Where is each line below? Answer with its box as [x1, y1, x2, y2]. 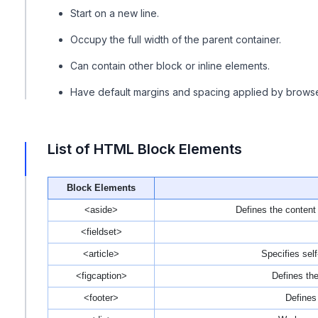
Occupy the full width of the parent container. [70, 33, 281, 46]
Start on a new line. [70, 7, 159, 20]
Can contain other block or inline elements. [70, 60, 270, 72]
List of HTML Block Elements [48, 141, 242, 158]
